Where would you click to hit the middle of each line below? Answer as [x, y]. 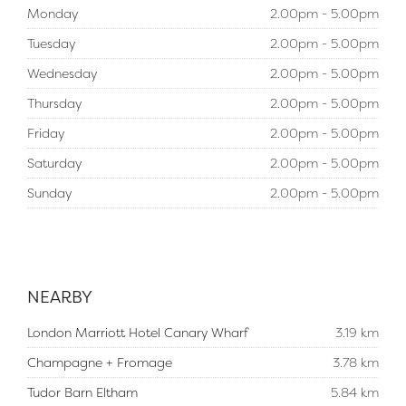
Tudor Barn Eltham [82, 392]
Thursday [54, 103]
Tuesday [51, 43]
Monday [53, 13]
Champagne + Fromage [100, 362]
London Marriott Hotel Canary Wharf [138, 332]
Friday [46, 133]
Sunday [49, 193]
